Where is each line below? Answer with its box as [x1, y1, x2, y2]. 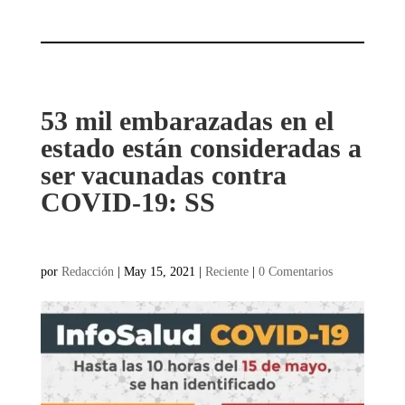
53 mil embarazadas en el [40, 105, 334, 136]
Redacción [61, 264, 114, 278]
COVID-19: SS [40, 186, 215, 217]
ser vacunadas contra [40, 159, 287, 190]
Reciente [204, 264, 249, 278]
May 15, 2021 [123, 264, 195, 278]
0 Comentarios [258, 264, 333, 278]
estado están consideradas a [40, 132, 362, 163]
